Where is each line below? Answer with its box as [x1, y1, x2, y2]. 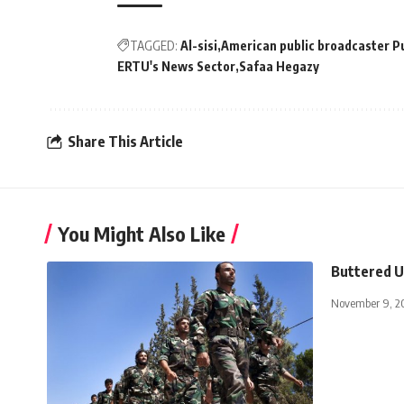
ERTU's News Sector [117, 58, 235, 74]
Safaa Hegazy [239, 58, 319, 74]
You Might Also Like [58, 220, 225, 246]
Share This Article [68, 133, 183, 151]
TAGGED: [130, 37, 178, 53]
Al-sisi [180, 37, 217, 53]
